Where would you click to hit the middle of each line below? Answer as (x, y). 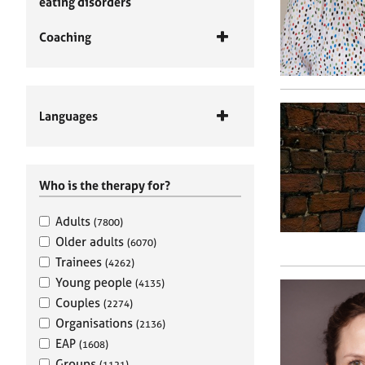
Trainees (80, 262)
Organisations (96, 323)
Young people (95, 282)
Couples (79, 303)
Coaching (65, 37)
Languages (68, 116)
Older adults (91, 242)
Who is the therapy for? (105, 185)
